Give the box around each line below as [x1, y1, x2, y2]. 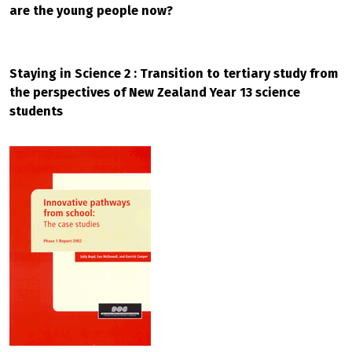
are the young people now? [9, 3, 173, 18]
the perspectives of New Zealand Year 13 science [9, 85, 300, 100]
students [9, 104, 63, 119]
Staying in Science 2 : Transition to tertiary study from [9, 66, 338, 81]
